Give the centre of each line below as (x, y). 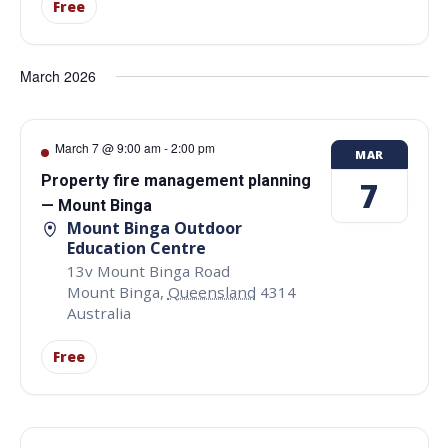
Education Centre (136, 248)
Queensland (211, 291)
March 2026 (57, 76)
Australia (98, 312)
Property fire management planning (175, 181)
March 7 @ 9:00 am (107, 148)
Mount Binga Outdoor (154, 228)
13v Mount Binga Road (148, 270)
